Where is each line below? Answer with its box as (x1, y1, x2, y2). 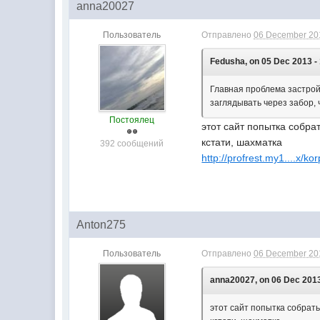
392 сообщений (100, 139, 164, 149)
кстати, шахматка (201, 136, 283, 149)
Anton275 (76, 219, 126, 231)
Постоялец (109, 115, 155, 126)
